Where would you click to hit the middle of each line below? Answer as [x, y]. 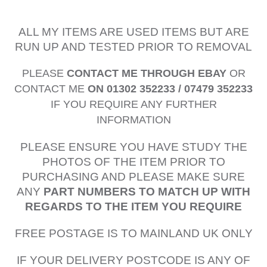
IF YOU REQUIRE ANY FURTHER [133, 105]
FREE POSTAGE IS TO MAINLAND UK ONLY [133, 234]
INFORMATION [133, 120]
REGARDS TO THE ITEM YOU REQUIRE [133, 207]
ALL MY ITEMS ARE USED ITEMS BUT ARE [133, 32]
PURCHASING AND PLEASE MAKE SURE [133, 177]
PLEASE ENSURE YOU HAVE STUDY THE [133, 147]
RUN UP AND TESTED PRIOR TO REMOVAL [133, 46]
